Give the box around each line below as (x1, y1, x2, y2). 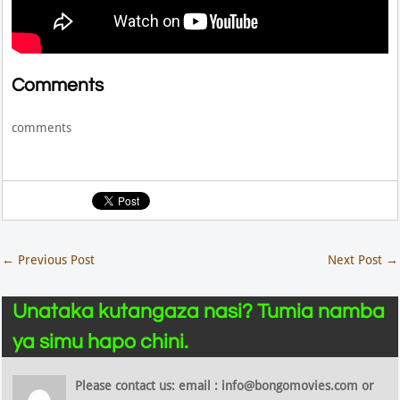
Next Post (327, 253, 386, 268)
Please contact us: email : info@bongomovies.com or (75, 379, 375, 394)
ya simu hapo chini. (12, 331, 189, 354)
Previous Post (14, 253, 96, 268)
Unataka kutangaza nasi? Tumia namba (12, 301, 386, 323)
